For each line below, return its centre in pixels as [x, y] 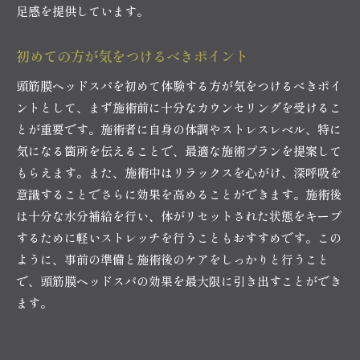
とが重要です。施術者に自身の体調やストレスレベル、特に [179, 129]
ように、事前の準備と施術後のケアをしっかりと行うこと [173, 259]
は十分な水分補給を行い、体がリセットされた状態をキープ [179, 215]
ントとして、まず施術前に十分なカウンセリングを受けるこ [179, 107]
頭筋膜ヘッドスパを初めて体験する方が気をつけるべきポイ [179, 85]
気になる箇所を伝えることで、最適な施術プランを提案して [179, 150]
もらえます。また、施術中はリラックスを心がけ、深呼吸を [179, 172]
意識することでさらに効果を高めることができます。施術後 [179, 194]
